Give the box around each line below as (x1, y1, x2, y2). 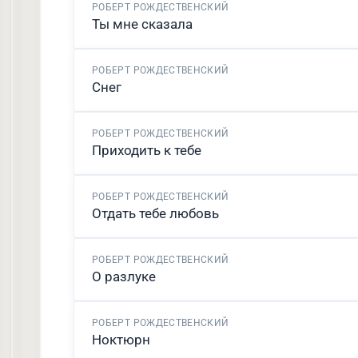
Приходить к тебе (92, 142, 201, 158)
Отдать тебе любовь (92, 205, 219, 221)
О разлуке (92, 268, 156, 284)
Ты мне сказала (92, 16, 193, 32)
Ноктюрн (92, 332, 150, 348)
